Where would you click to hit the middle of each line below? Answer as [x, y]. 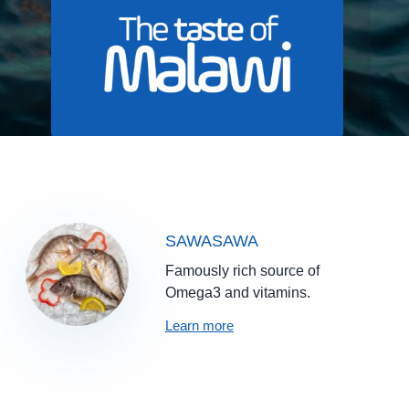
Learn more [199, 325]
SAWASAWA [211, 241]
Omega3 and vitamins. [237, 292]
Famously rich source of [242, 270]
